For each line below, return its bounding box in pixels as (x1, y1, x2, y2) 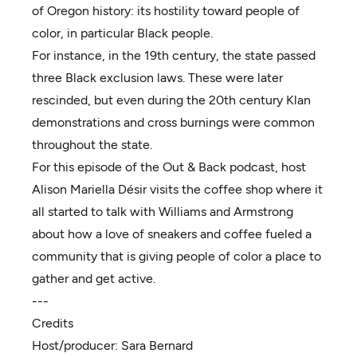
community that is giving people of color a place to (32, 249, 321, 264)
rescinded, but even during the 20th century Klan (32, 92, 311, 108)
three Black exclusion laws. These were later (32, 70, 283, 85)
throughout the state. (32, 137, 152, 152)
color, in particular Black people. (32, 25, 216, 41)
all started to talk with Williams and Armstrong (32, 204, 293, 219)
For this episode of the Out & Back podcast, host (32, 159, 306, 175)
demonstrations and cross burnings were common (32, 115, 315, 130)
